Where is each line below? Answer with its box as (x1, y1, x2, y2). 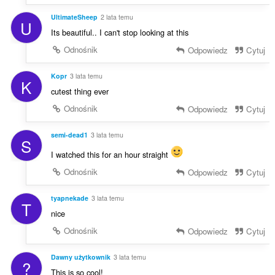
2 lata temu (100, 12, 133, 22)
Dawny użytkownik (50, 252, 110, 261)
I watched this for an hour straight (50, 149, 171, 161)
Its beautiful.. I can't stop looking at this (50, 26, 188, 39)
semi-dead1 (50, 130, 88, 140)
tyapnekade (50, 193, 88, 203)
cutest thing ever (50, 85, 109, 98)
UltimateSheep (50, 12, 98, 22)
